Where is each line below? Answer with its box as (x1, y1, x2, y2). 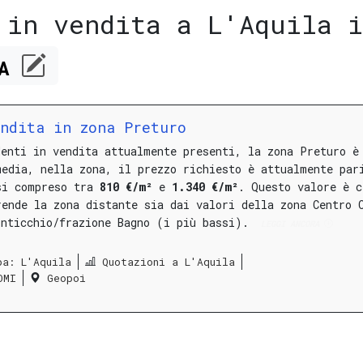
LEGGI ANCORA (260, 218, 319, 230)
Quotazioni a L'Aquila (102, 254, 235, 269)
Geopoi (47, 270, 86, 285)
